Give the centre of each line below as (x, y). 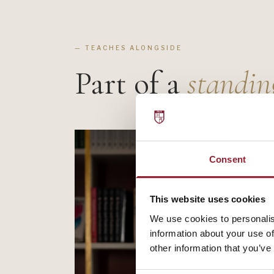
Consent (228, 159)
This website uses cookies (207, 199)
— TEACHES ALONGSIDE (128, 47)
